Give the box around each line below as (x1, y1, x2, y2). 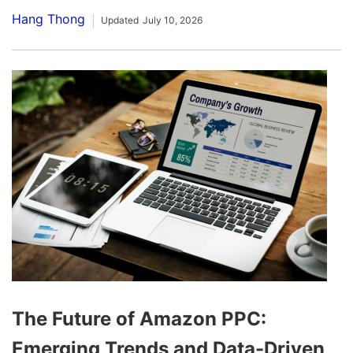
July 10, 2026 (143, 14, 203, 27)
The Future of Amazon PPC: (12, 307, 266, 331)
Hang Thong (12, 11, 85, 28)
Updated (101, 14, 139, 27)
